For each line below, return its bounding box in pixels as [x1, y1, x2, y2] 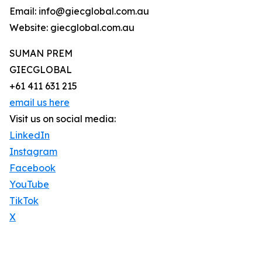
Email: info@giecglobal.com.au [9, 5, 149, 18]
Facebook [9, 162, 56, 174]
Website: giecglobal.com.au [9, 22, 135, 34]
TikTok [9, 195, 39, 207]
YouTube [9, 178, 49, 191]
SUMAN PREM [9, 47, 73, 60]
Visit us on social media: [9, 113, 116, 125]
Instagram [9, 146, 57, 158]
